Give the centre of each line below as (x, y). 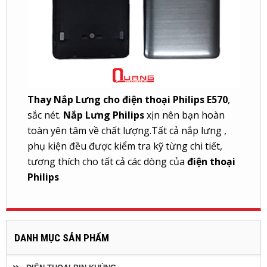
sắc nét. (45, 115)
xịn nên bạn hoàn (184, 115)
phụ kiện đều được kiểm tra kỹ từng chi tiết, (125, 146)
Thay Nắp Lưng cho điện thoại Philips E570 (128, 100)
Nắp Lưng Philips (104, 115)
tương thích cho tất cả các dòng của (107, 162)
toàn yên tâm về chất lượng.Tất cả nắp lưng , (127, 131)
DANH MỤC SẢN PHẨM (62, 238)
